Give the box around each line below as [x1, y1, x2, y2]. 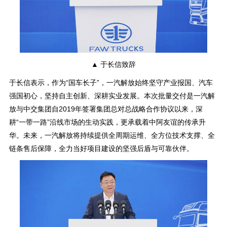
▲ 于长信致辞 [91, 60, 136, 69]
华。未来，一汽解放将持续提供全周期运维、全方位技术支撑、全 [9, 131, 215, 140]
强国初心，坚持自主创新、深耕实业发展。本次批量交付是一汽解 [9, 92, 215, 100]
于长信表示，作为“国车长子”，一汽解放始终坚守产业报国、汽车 [9, 79, 213, 87]
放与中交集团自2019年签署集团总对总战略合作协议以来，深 [9, 105, 203, 113]
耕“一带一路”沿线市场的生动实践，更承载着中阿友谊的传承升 [9, 118, 206, 127]
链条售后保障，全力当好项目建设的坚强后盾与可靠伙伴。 [9, 144, 194, 153]
